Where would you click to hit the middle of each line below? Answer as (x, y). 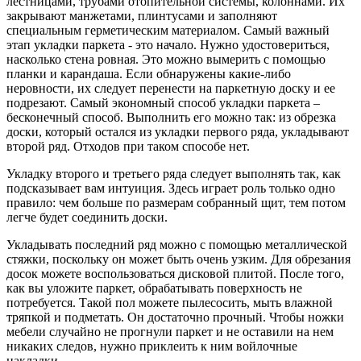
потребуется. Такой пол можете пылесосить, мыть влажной (170, 303)
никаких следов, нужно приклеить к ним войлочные (152, 346)
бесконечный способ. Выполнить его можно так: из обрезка (171, 118)
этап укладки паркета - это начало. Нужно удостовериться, (168, 45)
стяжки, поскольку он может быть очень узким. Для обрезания (178, 259)
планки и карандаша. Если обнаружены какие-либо (149, 74)
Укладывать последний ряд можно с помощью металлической (177, 245)
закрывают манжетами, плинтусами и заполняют (142, 16)
